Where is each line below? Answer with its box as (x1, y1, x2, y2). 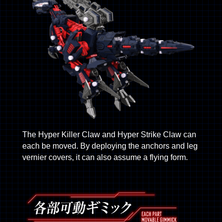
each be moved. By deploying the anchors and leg (22, 142, 198, 151)
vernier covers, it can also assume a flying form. (22, 153, 188, 162)
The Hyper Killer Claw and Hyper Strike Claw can (22, 130, 196, 139)
